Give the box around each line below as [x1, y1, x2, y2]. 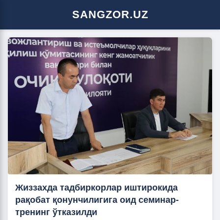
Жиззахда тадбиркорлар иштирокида [15, 183, 178, 193]
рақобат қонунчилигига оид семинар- [15, 195, 179, 205]
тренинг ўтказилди [15, 207, 97, 218]
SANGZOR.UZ [72, 8, 148, 21]
